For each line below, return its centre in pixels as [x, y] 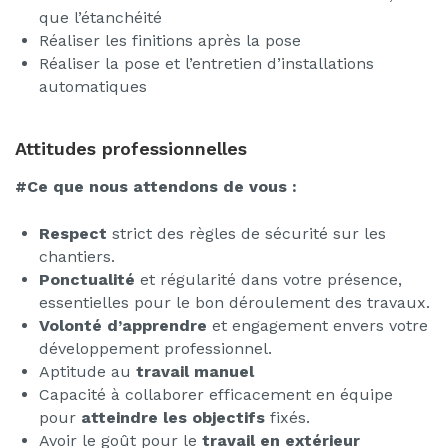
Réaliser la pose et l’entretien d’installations [206, 63]
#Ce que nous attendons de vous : [158, 186]
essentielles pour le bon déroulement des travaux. [234, 302]
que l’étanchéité [100, 17]
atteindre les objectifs [170, 417]
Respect [73, 233]
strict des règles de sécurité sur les [246, 233]
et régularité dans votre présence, [268, 279]
